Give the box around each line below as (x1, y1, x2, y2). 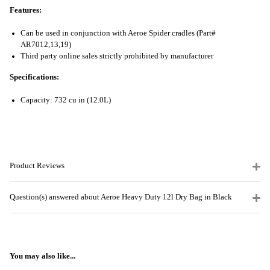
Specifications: (10, 72, 59, 81)
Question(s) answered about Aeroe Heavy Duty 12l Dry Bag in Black (10, 192, 232, 201)
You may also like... (10, 251, 75, 260)
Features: (10, 5, 42, 14)
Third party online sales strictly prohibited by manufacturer (20, 51, 213, 60)
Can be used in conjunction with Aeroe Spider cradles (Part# (20, 28, 216, 37)
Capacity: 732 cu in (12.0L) (20, 96, 111, 105)
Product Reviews (10, 161, 64, 170)
